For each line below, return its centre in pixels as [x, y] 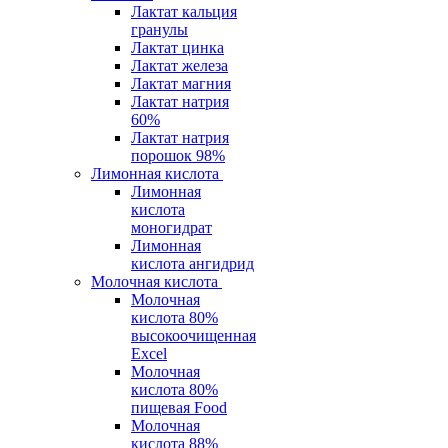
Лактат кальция [184, 12]
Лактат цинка [177, 48]
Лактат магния [181, 84]
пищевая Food [179, 408]
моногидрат [171, 228]
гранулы [159, 30]
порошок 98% [178, 156]
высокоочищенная [193, 336]
